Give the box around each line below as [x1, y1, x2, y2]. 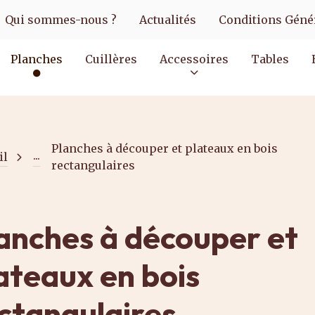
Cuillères [85, 52, 137, 66]
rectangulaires [51, 158, 135, 172]
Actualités [139, 13, 196, 27]
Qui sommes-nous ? [5, 13, 117, 27]
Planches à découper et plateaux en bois [51, 141, 278, 155]
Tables [251, 52, 289, 66]
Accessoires [160, 52, 229, 66]
